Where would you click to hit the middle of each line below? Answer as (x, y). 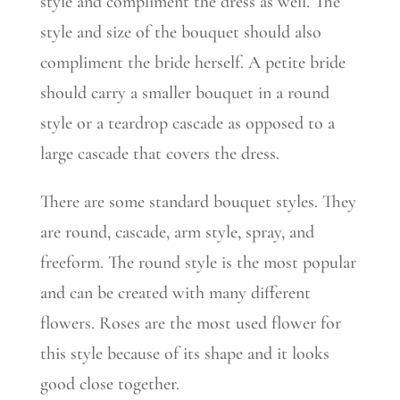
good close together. (109, 384)
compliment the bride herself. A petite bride (192, 62)
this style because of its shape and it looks (184, 354)
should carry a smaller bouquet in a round (184, 93)
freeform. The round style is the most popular (198, 262)
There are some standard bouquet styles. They (198, 202)
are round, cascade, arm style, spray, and (177, 232)
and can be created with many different (175, 293)
